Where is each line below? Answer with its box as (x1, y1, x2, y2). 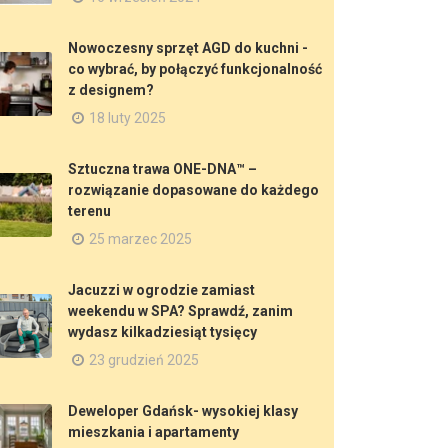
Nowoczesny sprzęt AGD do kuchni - (68, 40, 308, 56)
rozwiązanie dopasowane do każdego (68, 182, 319, 198)
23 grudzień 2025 (89, 352, 199, 368)
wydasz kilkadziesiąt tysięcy (68, 324, 257, 340)
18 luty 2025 (89, 110, 166, 126)
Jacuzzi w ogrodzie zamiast (68, 282, 255, 298)
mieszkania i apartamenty (68, 424, 239, 440)
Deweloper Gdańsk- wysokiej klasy (68, 403, 298, 419)
